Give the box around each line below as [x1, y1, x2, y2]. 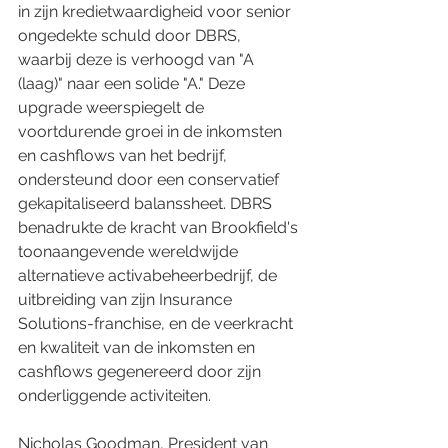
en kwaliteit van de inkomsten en [18, 338, 259, 357]
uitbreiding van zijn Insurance [18, 290, 236, 309]
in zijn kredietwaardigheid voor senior [18, 2, 295, 21]
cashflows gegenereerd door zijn [18, 362, 265, 381]
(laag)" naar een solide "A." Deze [18, 74, 249, 93]
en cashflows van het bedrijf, [18, 146, 231, 165]
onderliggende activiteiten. [18, 386, 211, 405]
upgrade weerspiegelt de [18, 98, 208, 117]
